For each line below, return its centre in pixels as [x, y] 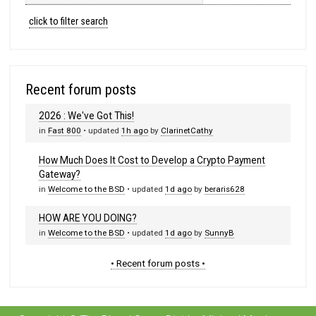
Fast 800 [65, 131]
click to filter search [69, 22]
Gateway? [60, 174]
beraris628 [225, 189]
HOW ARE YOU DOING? [88, 218]
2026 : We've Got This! [87, 116]
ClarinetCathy [187, 131]
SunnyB [220, 233]
